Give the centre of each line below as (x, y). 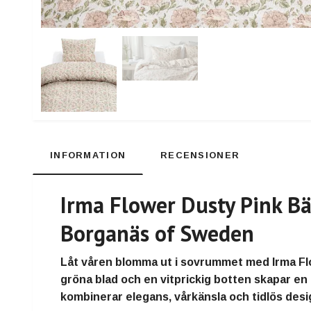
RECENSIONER (200, 155)
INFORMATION (88, 155)
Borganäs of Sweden (157, 233)
